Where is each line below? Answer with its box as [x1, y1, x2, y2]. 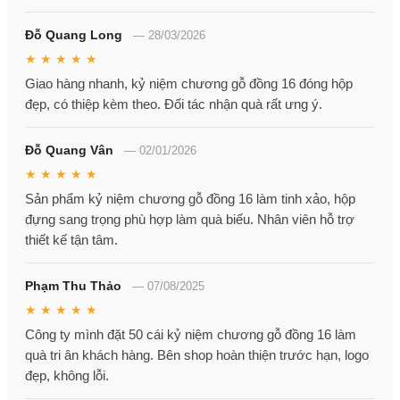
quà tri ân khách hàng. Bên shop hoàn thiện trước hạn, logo [25, 347, 369, 363]
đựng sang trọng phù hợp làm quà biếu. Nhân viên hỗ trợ [25, 212, 354, 228]
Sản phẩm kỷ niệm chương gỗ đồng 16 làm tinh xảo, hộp [25, 191, 355, 207]
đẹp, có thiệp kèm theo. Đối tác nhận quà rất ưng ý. [25, 96, 322, 112]
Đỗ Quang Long [25, 28, 122, 43]
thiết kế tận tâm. [25, 232, 118, 248]
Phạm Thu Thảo [25, 279, 121, 294]
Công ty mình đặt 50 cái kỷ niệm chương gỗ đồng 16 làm [25, 327, 356, 343]
